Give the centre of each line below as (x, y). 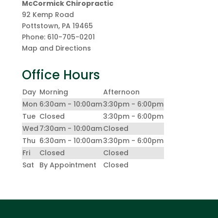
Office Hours (61, 75)
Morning (54, 92)
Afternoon (121, 92)
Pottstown (40, 26)
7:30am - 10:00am (71, 128)
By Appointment (68, 165)
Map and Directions (56, 48)
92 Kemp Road (48, 14)
